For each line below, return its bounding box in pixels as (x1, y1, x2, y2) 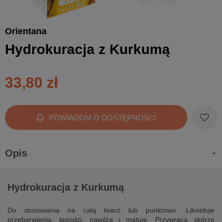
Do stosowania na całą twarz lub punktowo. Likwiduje (7, 206, 215, 214)
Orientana (5, 26, 47, 36)
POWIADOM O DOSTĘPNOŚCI (49, 113, 156, 122)
